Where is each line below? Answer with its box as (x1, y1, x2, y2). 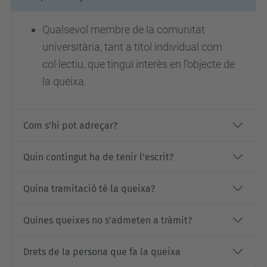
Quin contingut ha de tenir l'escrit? (23, 151, 173, 163)
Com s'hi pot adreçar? (23, 119, 117, 131)
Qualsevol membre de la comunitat (42, 23, 205, 36)
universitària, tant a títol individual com (42, 41, 222, 53)
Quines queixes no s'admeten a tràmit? (23, 214, 192, 226)
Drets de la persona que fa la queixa (23, 246, 181, 257)
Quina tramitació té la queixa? (23, 182, 155, 194)
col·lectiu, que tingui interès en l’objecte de (42, 58, 235, 70)
